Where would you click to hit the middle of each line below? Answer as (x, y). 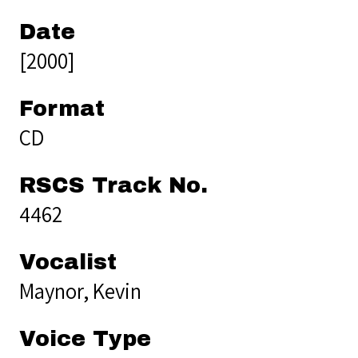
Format (62, 108)
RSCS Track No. (113, 185)
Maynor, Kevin (80, 290)
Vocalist (68, 262)
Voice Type (85, 338)
